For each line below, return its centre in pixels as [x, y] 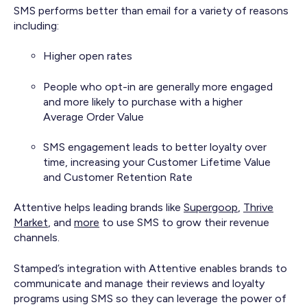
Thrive [258, 208]
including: [36, 25]
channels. [37, 238]
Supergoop [211, 208]
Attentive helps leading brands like [99, 208]
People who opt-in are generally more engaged [158, 86]
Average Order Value [94, 116]
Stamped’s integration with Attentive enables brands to [150, 268]
